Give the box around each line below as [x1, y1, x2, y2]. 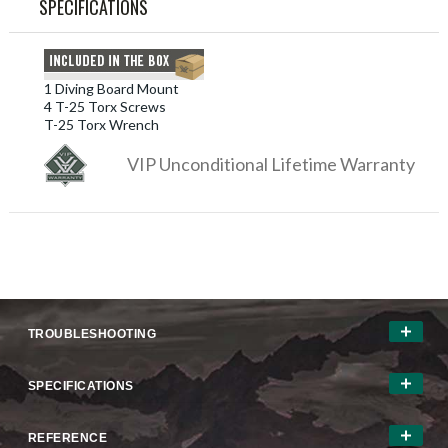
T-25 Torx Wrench [43, 116, 159, 134]
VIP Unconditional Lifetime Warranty [126, 153, 415, 176]
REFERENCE [27, 431, 108, 446]
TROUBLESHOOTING [27, 327, 157, 342]
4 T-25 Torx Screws [43, 98, 166, 116]
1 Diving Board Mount [43, 80, 179, 98]
